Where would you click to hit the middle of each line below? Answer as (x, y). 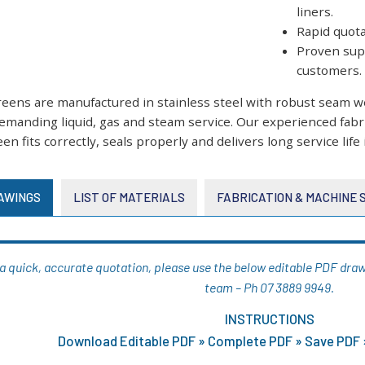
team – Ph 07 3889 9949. (270, 288)
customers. (329, 70)
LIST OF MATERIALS (129, 198)
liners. (314, 11)
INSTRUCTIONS (269, 319)
